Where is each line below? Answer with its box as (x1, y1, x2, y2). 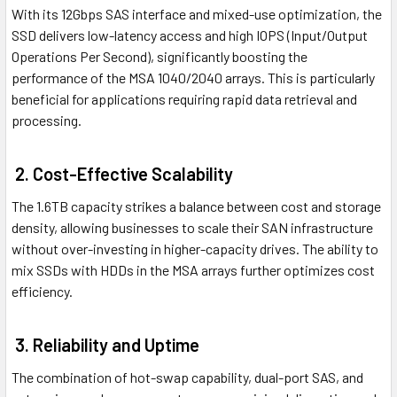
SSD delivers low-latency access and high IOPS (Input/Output (12, 27, 368, 44)
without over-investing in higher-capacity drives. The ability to (12, 240, 378, 258)
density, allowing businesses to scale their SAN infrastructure (12, 219, 373, 237)
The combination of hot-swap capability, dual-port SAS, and (12, 369, 363, 386)
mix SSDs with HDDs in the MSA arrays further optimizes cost (12, 261, 375, 279)
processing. (12, 112, 82, 129)
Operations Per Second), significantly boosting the (12, 48, 307, 66)
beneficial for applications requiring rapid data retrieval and (12, 90, 357, 108)
